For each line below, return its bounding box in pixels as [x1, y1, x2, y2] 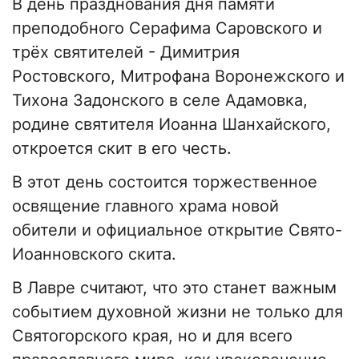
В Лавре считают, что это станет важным [12, 278, 337, 298]
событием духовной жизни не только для [12, 302, 343, 322]
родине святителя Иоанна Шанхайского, [12, 115, 331, 135]
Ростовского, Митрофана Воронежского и [12, 67, 345, 87]
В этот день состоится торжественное [12, 172, 317, 192]
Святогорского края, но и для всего [12, 326, 292, 346]
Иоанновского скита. [12, 244, 176, 264]
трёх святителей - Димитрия [12, 42, 240, 63]
